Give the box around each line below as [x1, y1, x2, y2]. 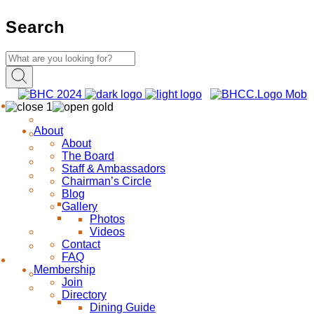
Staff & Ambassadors [62, 162, 165, 175]
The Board [62, 149, 114, 162]
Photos [90, 212, 125, 225]
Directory [62, 288, 107, 301]
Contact [62, 238, 100, 250]
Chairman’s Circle [62, 175, 151, 187]
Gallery [62, 200, 97, 212]
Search [6, 17, 65, 36]
